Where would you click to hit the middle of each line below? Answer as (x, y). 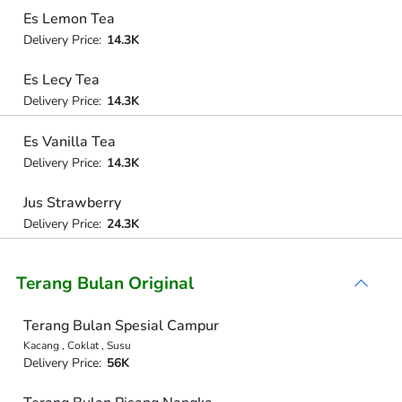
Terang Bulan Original (105, 283)
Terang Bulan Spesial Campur (121, 325)
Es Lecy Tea (61, 80)
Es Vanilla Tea (69, 141)
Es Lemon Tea (69, 18)
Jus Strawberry (72, 203)
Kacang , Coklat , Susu (77, 345)
